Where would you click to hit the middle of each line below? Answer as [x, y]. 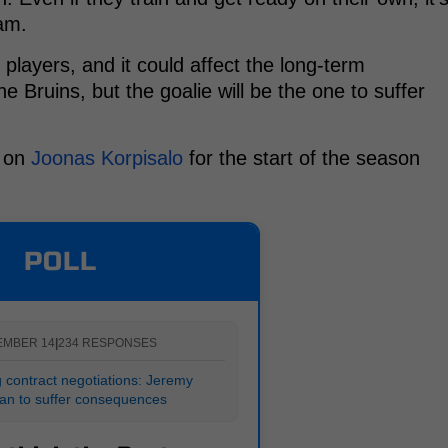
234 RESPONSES [107, 342]
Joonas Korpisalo [107, 157]
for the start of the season [301, 157]
